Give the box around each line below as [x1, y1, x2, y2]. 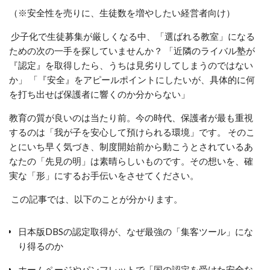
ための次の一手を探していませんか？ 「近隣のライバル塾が [9, 45, 255, 56]
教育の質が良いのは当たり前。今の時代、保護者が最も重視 [9, 111, 253, 123]
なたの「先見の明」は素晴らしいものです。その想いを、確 [9, 155, 253, 166]
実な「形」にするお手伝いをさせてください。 [9, 169, 199, 181]
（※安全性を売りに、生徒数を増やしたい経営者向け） [9, 7, 235, 18]
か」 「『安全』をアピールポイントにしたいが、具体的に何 [9, 74, 255, 85]
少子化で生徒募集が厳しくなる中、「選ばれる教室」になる [9, 30, 255, 42]
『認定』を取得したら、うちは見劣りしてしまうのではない [9, 59, 253, 71]
